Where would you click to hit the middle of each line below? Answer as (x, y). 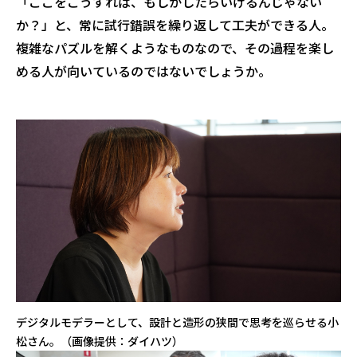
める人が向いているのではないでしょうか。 (143, 71)
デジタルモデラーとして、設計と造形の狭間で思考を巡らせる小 (177, 322)
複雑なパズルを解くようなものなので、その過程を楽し (175, 47)
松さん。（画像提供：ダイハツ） (100, 341)
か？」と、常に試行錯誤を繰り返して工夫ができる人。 (175, 24)
